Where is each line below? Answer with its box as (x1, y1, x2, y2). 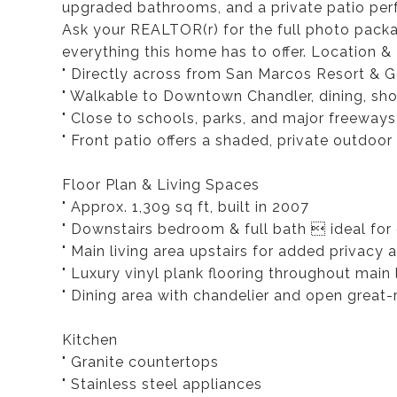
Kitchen (62, 331, 118, 348)
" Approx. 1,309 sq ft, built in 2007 (62, 198, 309, 215)
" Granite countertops (62, 354, 219, 370)
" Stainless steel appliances (62, 376, 262, 393)
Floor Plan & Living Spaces (62, 176, 260, 193)
